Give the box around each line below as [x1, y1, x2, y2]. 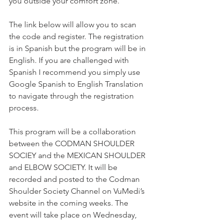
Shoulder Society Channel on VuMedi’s [9, 186, 147, 196]
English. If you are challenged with [9, 55, 131, 65]
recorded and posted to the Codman [9, 174, 142, 184]
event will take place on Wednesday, [9, 210, 139, 220]
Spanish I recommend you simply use [9, 67, 142, 77]
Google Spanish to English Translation [9, 79, 145, 89]
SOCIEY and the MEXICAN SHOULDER [9, 151, 147, 160]
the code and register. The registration [9, 32, 146, 41]
